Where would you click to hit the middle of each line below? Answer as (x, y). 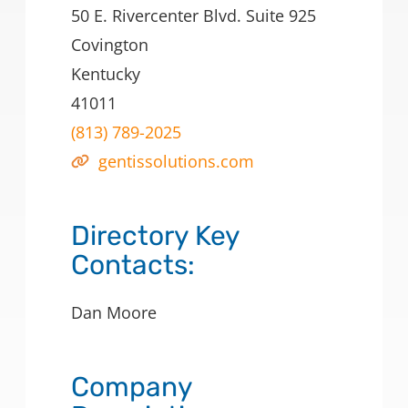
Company (132, 388)
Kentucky (106, 74)
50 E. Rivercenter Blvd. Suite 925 (194, 16)
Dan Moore (114, 313)
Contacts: (133, 265)
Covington (110, 45)
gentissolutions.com (176, 162)
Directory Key (156, 236)
